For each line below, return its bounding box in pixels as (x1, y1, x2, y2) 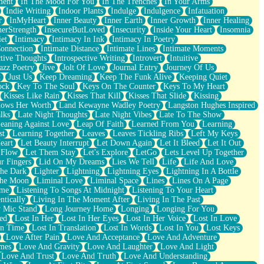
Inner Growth (150, 15, 196, 25)
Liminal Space (90, 176, 138, 185)
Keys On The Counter (82, 81, 156, 91)
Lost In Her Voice (126, 213, 186, 223)
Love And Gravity (19, 242, 80, 251)
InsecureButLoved (44, 25, 105, 34)
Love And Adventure (147, 232, 217, 242)
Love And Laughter (87, 242, 153, 251)
